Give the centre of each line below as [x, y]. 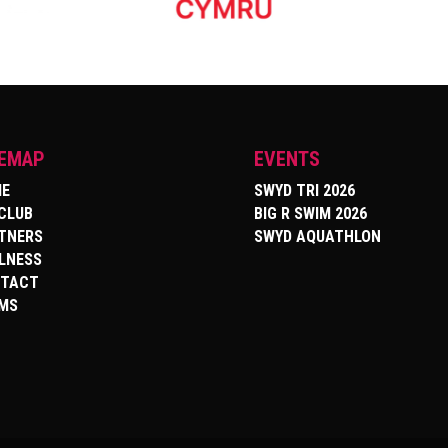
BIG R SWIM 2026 [310, 214]
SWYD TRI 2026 [304, 191]
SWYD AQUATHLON [317, 237]
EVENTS [286, 159]
